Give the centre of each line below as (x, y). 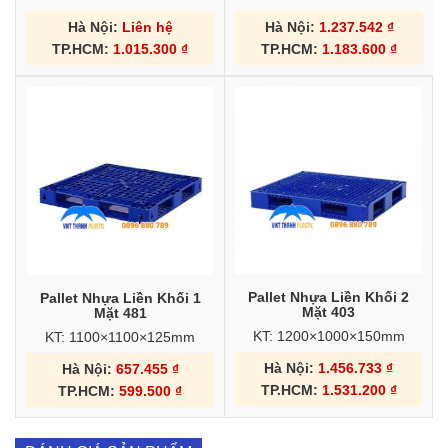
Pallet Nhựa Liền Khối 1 (120, 297)
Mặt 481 (120, 312)
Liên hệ (147, 26)
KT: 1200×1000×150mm (328, 335)
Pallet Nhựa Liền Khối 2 (328, 296)
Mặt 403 (328, 311)
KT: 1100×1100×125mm (120, 336)
